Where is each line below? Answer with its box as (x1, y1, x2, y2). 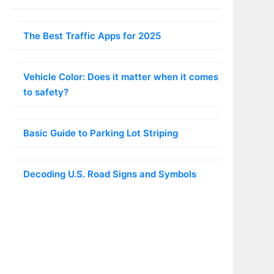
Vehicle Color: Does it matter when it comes (23, 71, 218, 83)
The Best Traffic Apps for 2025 (23, 30, 161, 42)
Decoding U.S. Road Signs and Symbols (23, 168, 196, 180)
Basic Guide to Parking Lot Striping (23, 127, 178, 139)
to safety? (23, 86, 68, 98)
